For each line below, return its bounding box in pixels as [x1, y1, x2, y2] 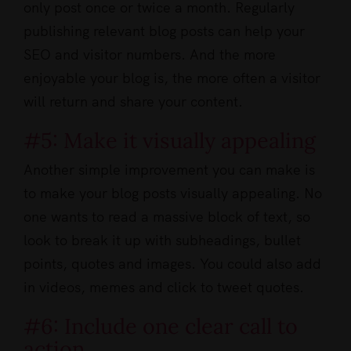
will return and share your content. [24, 92, 243, 111]
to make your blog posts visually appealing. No [24, 184, 322, 203]
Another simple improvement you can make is [24, 161, 315, 179]
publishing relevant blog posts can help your [24, 22, 305, 41]
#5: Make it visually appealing [24, 127, 316, 154]
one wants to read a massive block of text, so [24, 208, 310, 226]
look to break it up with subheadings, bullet [24, 231, 301, 250]
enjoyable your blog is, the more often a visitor [24, 69, 320, 88]
